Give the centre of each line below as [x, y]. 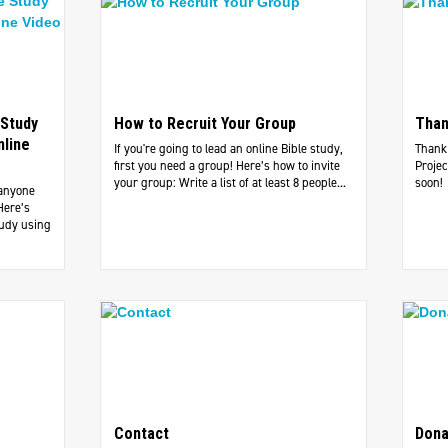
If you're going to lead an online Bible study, [228, 149]
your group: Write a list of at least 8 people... [229, 183]
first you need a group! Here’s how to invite [226, 166]
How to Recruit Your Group [204, 124]
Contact [141, 434]
